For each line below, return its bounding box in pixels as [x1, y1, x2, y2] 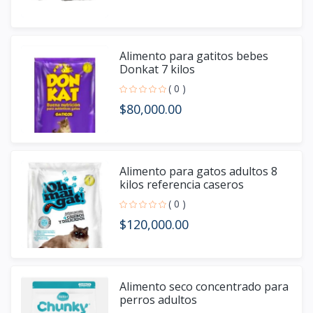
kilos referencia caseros [119, 177, 244, 193]
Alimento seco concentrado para [119, 279, 289, 295]
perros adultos [119, 292, 197, 308]
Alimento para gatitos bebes [119, 48, 268, 64]
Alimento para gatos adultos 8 [119, 163, 277, 180]
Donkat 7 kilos [119, 61, 195, 78]
